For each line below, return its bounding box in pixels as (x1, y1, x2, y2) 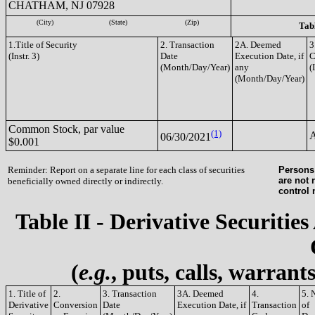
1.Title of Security (8, 39, 77, 50)
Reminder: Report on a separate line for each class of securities (8, 165, 245, 175)
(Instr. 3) (8, 51, 39, 61)
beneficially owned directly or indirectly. (8, 176, 163, 186)
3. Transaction (103, 288, 157, 299)
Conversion (53, 300, 98, 310)
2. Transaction (160, 39, 214, 50)
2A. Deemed (235, 39, 281, 50)
